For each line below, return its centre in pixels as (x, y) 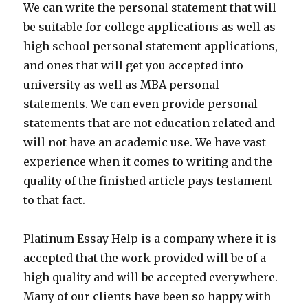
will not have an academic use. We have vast (145, 142)
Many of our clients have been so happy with (147, 296)
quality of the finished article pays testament (148, 181)
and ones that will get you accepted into (134, 65)
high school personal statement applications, (151, 46)
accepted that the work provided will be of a (145, 258)
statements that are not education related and (150, 123)
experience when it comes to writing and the (148, 162)
